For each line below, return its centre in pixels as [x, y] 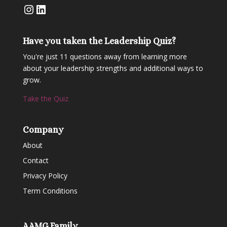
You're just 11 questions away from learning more [105, 57]
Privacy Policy [45, 176]
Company [43, 130]
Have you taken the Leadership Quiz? [99, 41]
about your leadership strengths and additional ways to [113, 68]
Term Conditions [50, 191]
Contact [35, 161]
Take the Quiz [45, 99]
